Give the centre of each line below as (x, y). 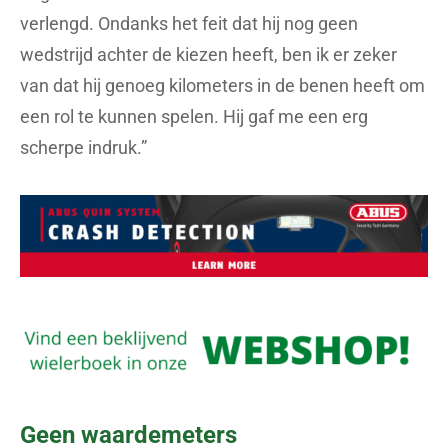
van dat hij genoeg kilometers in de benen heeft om (222, 86)
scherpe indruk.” (83, 148)
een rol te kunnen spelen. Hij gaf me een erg (194, 117)
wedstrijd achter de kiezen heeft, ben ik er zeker (208, 55)
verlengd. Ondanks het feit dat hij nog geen (189, 24)
